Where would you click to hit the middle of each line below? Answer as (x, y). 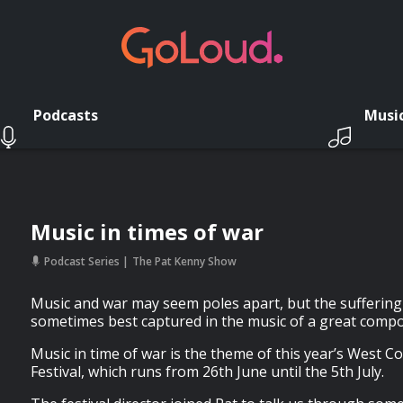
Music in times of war (147, 232)
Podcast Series (82, 261)
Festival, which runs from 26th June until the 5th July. (211, 372)
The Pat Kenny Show (184, 261)
